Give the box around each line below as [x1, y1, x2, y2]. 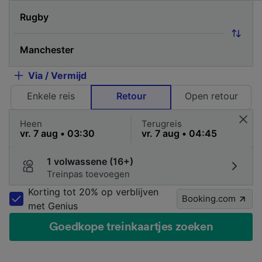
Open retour [184, 89, 238, 102]
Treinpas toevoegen [47, 168, 130, 180]
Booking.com [182, 192, 236, 204]
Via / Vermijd [28, 69, 87, 81]
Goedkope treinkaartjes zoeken [49, 220, 213, 233]
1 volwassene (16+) [47, 155, 133, 167]
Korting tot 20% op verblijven [28, 185, 158, 198]
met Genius [28, 199, 78, 212]
